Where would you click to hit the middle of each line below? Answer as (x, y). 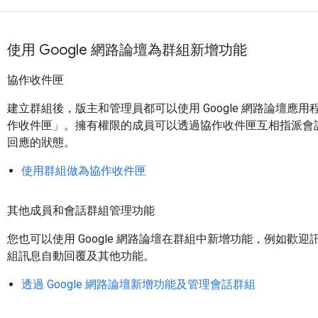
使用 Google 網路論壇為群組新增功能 (127, 50)
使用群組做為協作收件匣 (84, 171)
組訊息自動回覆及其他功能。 (81, 256)
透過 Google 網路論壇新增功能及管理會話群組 (138, 284)
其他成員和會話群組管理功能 (81, 210)
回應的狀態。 (41, 142)
